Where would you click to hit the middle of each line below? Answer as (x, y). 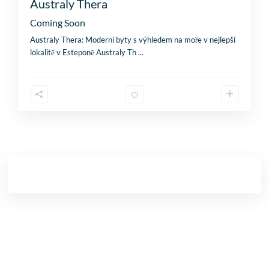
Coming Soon (58, 23)
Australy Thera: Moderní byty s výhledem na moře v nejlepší (133, 40)
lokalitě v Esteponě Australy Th (84, 53)
